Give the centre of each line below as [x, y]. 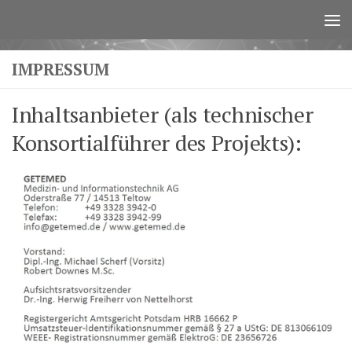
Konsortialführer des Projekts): [157, 143]
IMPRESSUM [60, 69]
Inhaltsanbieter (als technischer [163, 114]
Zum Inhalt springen [82, 23]
